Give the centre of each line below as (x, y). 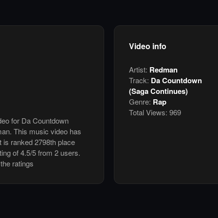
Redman (163, 70)
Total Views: (148, 112)
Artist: (139, 70)
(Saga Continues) (158, 91)
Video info (148, 46)
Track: (140, 80)
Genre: (141, 102)
